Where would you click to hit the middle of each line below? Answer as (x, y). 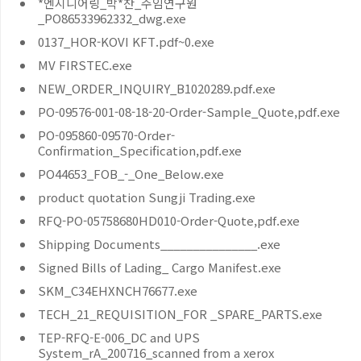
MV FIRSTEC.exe (85, 65)
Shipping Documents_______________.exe (159, 244)
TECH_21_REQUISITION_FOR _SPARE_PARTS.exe (180, 314)
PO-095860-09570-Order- (106, 135)
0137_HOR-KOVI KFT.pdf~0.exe (126, 41)
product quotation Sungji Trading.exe (147, 197)
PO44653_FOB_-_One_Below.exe (131, 174)
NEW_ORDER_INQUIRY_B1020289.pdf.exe (157, 88)
